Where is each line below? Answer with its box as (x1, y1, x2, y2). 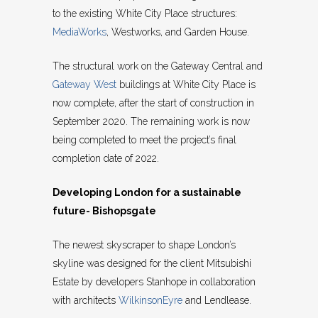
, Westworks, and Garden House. (106, 26, 249, 38)
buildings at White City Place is (116, 79, 256, 91)
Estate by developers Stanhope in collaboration (53, 276, 256, 288)
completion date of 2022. (53, 153, 159, 165)
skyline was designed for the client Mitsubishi (53, 258, 251, 270)
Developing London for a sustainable (53, 187, 241, 199)
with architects (53, 295, 119, 307)
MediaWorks (53, 26, 106, 38)
